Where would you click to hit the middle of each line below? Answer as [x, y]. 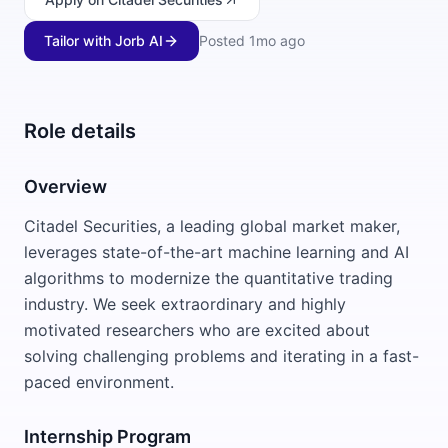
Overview [65, 186]
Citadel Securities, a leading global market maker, [212, 226]
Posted [222, 40]
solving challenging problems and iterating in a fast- [221, 356]
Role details [80, 131]
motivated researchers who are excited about [197, 330]
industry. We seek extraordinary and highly [185, 304]
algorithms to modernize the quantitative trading [208, 278]
